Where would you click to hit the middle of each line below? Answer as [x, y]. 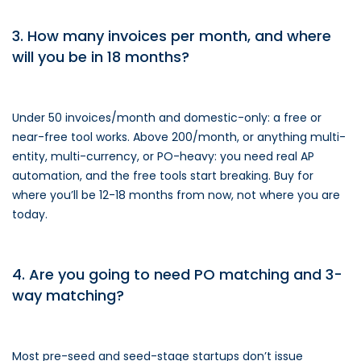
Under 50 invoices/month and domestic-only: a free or [167, 118]
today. [30, 214]
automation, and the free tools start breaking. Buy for [163, 176]
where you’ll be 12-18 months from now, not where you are [176, 195]
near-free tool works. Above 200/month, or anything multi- [179, 137]
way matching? [68, 295]
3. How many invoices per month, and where [172, 36]
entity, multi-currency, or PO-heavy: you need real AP [163, 156]
